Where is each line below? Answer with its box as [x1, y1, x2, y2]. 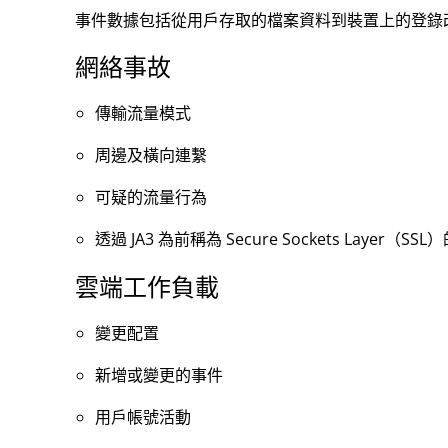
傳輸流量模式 [94, 102, 191, 124]
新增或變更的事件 [94, 364, 223, 386]
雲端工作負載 [74, 273, 219, 302]
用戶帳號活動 [94, 406, 191, 428]
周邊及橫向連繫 [94, 144, 207, 166]
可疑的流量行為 [94, 186, 207, 208]
